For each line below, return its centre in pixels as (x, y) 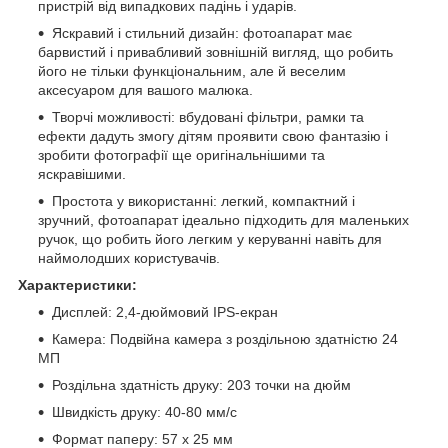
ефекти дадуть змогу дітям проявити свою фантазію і (213, 135)
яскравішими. (82, 173)
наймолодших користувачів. (129, 257)
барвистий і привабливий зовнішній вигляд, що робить (215, 51)
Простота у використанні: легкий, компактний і (203, 200)
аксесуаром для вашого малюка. (145, 89)
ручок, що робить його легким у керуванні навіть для (210, 238)
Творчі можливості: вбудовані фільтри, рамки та (208, 116)
